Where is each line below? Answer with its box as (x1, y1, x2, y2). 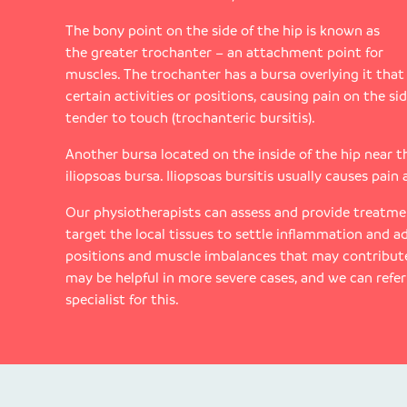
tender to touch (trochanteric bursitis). (65, 108, 315, 127)
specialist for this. (65, 290, 179, 309)
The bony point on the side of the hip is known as (65, 21, 380, 40)
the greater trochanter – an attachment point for (65, 43, 383, 62)
